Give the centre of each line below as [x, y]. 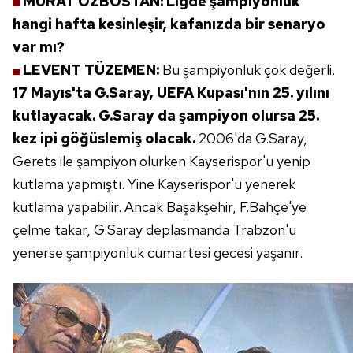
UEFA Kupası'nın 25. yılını [243, 93]
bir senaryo [285, 24]
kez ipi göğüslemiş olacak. [106, 138]
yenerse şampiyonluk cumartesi [111, 253]
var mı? [39, 47]
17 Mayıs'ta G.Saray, [83, 93]
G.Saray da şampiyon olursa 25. [209, 115]
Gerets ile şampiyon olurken [99, 161]
